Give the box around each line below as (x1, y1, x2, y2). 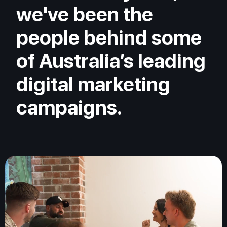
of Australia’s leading (16, 49, 206, 73)
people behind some (16, 26, 202, 50)
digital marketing (16, 72, 171, 96)
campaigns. (16, 96, 123, 120)
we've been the (16, 3, 154, 26)
